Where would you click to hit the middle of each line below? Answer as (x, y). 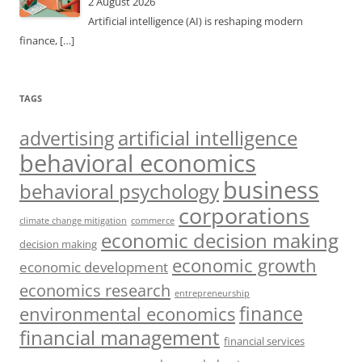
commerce (153, 220)
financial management (120, 337)
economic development (94, 267)
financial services (264, 341)
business (271, 189)
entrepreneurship (212, 293)
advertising (67, 138)
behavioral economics (138, 162)
